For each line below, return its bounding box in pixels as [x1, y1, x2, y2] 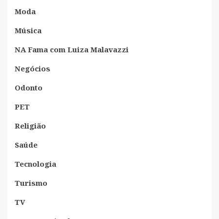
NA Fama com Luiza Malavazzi [15, 44, 129, 54]
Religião [15, 120, 46, 131]
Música [15, 25, 42, 35]
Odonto [15, 82, 43, 92]
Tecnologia [15, 158, 56, 169]
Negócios [15, 63, 50, 73]
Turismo [15, 177, 47, 188]
